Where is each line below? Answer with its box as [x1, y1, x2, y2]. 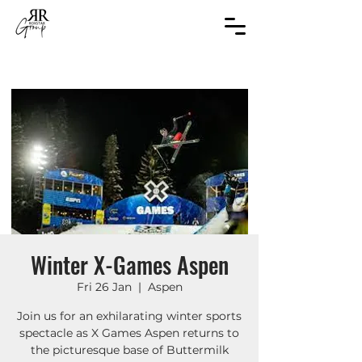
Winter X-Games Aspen [30, 248, 229, 281]
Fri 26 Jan [76, 280, 132, 294]
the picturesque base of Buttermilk [30, 343, 229, 357]
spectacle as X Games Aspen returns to [19, 326, 239, 340]
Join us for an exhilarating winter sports [17, 309, 242, 323]
